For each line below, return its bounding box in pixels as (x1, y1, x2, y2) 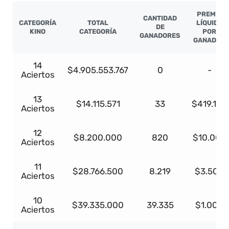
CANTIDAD (143, 14, 177, 22)
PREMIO (196, 10, 222, 18)
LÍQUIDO (196, 19, 223, 27)
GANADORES (140, 32, 180, 40)
